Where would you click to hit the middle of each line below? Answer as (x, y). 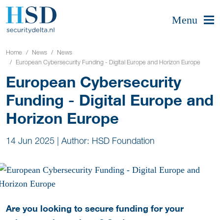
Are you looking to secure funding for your (95, 208)
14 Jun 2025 (30, 140)
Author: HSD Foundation (108, 140)
